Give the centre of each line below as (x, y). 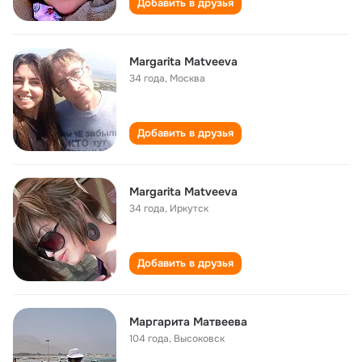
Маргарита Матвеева (188, 322)
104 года (149, 339)
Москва (187, 78)
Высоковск (199, 339)
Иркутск (189, 208)
